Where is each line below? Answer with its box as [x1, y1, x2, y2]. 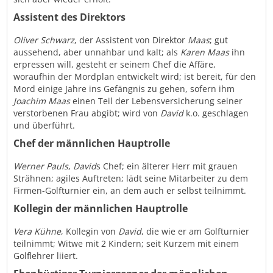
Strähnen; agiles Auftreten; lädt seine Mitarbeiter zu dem [13, 172, 249, 185]
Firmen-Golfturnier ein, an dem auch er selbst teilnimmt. [13, 185, 247, 197]
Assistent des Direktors [13, 10, 126, 24]
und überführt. [13, 119, 76, 132]
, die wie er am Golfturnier [141, 225, 250, 238]
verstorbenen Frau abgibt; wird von [13, 107, 161, 119]
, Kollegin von [61, 225, 119, 238]
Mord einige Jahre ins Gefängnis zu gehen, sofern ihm [13, 83, 235, 95]
